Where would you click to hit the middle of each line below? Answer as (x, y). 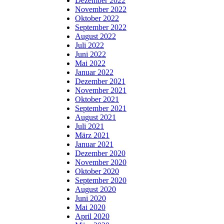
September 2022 (101, 27)
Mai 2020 (90, 207)
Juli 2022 (89, 45)
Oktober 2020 (97, 171)
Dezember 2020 (100, 153)
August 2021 (95, 117)
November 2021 (101, 90)
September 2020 (101, 180)
